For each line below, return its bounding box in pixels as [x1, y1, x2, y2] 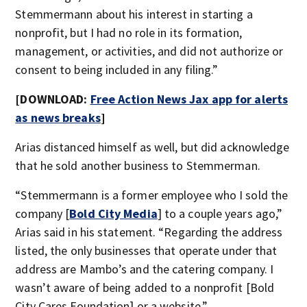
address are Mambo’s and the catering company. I [15, 260, 274, 277]
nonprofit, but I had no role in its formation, [15, 24, 242, 40]
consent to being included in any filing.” [15, 61, 219, 77]
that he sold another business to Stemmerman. [15, 157, 260, 173]
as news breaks [15, 109, 101, 125]
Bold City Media [69, 205, 158, 221]
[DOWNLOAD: [15, 90, 90, 107]
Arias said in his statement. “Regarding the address [15, 223, 283, 240]
